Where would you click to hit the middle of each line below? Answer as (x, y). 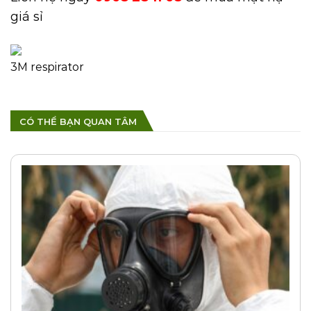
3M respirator (47, 67)
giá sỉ (27, 16)
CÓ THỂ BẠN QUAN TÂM (78, 122)
